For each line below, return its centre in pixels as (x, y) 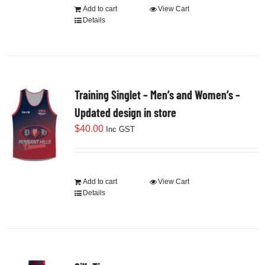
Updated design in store (125, 113)
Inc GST (120, 130)
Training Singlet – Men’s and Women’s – (157, 95)
